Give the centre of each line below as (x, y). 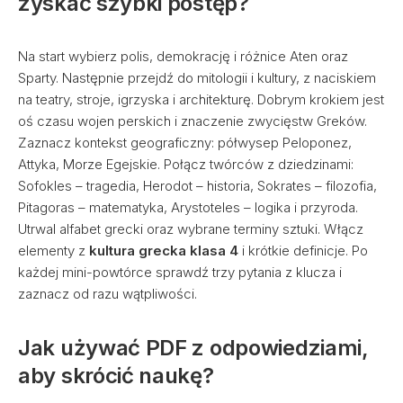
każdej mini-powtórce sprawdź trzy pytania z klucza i (180, 272)
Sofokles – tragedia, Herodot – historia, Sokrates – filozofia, (197, 186)
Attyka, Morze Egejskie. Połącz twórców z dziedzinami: (186, 164)
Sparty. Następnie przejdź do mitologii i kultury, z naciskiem (197, 78)
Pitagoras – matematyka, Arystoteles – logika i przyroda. (188, 207)
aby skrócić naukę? (116, 376)
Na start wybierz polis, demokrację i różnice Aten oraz (183, 56)
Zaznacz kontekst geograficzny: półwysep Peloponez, (185, 143)
